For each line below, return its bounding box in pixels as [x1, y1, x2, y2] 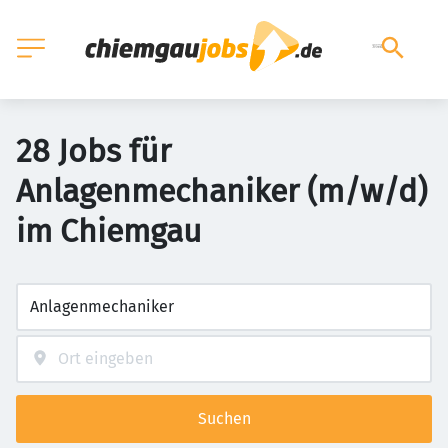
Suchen [197, 409, 251, 428]
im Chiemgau [16, 212, 202, 250]
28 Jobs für [16, 132, 171, 170]
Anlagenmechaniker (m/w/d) [16, 172, 427, 210]
